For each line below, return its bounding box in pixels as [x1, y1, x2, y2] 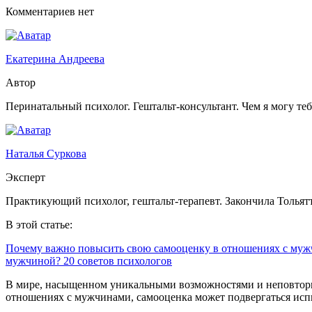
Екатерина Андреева [6, 52, 104, 65]
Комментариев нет [6, 5, 94, 17]
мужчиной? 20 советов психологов [6, 254, 172, 267]
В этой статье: [6, 218, 72, 231]
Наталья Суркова [6, 147, 86, 159]
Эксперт [6, 171, 45, 183]
